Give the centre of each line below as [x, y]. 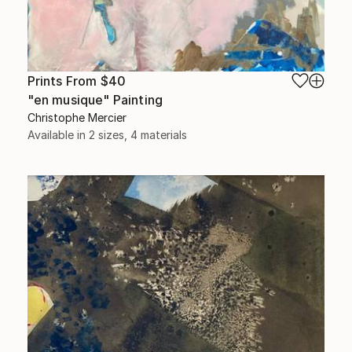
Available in [58, 134]
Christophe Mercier [77, 117]
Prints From [64, 81]
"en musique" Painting [95, 99]
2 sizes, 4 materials [137, 134]
